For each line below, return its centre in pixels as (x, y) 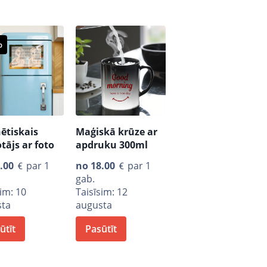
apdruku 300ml (112, 145)
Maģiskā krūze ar (117, 131)
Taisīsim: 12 (102, 192)
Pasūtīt (101, 229)
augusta (94, 205)
